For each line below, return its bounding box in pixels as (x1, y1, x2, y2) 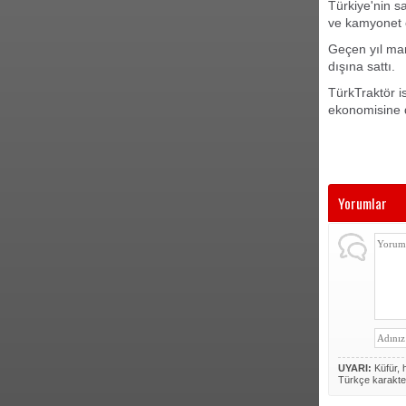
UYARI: (338, 362, 372, 373)
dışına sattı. (328, 59, 395, 73)
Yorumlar (338, 192, 387, 214)
